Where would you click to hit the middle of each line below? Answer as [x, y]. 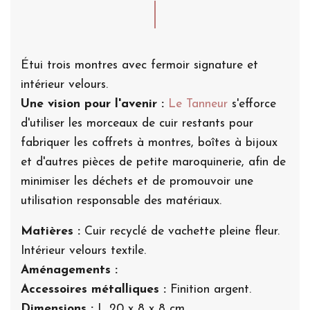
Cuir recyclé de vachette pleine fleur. [182, 231]
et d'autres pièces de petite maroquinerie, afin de [153, 162]
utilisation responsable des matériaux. [121, 201]
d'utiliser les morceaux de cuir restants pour [137, 123]
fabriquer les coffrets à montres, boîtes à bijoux [149, 143]
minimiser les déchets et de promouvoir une [137, 181]
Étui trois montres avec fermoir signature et [139, 65]
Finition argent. [211, 289]
